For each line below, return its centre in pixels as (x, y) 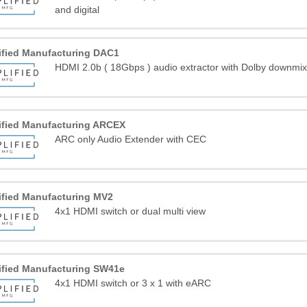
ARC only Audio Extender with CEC (131, 139)
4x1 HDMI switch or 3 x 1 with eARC (133, 283)
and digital (77, 10)
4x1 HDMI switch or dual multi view (131, 211)
